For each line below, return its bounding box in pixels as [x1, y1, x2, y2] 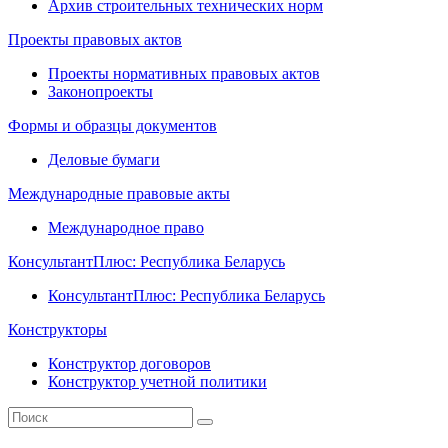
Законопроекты [48, 82, 153, 100]
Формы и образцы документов [8, 116, 217, 134]
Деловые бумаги [48, 150, 160, 168]
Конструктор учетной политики [48, 372, 267, 390]
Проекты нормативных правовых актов [48, 64, 320, 82]
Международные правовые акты [8, 184, 230, 202]
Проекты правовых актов [8, 30, 182, 48]
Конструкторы [8, 320, 107, 338]
